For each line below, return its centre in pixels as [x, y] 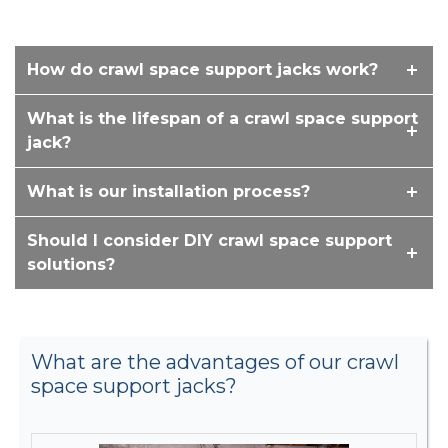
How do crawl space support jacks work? [202, 70]
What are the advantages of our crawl [215, 362]
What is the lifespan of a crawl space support [222, 119]
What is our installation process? [168, 192]
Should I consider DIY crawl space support [209, 241]
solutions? [71, 265]
